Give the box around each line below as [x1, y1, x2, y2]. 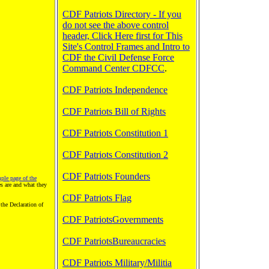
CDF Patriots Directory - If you [62, 9, 181, 19]
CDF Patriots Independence [62, 85, 168, 95]
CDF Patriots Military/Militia [62, 258, 172, 268]
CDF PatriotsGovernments [62, 214, 163, 225]
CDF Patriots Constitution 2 [62, 150, 168, 160]
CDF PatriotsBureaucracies [62, 236, 166, 246]
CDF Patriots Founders [62, 171, 150, 181]
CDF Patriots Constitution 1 [62, 128, 168, 138]
